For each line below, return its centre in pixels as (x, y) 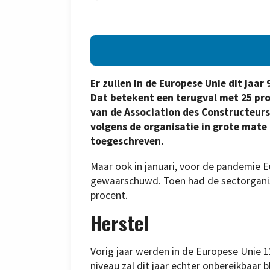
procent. (109, 195)
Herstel (120, 223)
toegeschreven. (127, 141)
